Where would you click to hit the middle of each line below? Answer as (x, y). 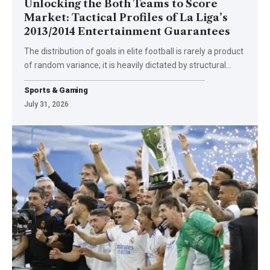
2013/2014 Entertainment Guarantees (127, 31)
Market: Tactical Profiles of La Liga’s (126, 17)
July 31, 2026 (46, 104)
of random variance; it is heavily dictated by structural (125, 65)
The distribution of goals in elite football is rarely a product (134, 51)
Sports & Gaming (56, 90)
